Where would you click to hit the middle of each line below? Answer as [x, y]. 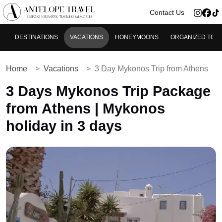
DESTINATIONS [36, 37]
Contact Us [167, 12]
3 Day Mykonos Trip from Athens [151, 69]
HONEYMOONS [137, 37]
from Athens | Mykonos [85, 109]
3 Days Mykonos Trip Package [108, 91]
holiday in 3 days [64, 126]
